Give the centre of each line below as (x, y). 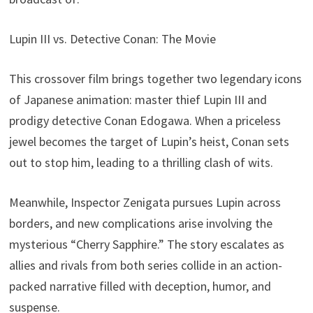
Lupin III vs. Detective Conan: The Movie (113, 38)
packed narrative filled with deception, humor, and (140, 286)
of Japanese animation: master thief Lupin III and (138, 99)
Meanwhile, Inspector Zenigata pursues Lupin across (145, 202)
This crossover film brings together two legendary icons (156, 78)
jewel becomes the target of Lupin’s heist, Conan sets (150, 141)
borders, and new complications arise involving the (141, 223)
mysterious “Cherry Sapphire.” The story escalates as (147, 244)
